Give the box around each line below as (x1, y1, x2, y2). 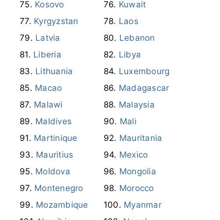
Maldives (35, 116, 72, 126)
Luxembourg (118, 66, 170, 76)
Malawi (34, 99, 63, 110)
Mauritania (119, 133, 163, 143)
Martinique (34, 133, 78, 143)
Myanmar (124, 199, 162, 210)
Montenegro (34, 183, 83, 193)
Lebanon (119, 32, 155, 43)
